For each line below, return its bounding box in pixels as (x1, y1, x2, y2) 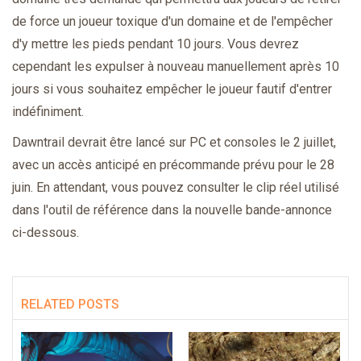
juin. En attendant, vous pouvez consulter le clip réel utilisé (12, 179, 339, 195)
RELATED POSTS (21, 296, 119, 312)
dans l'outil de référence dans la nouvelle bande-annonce (12, 201, 332, 218)
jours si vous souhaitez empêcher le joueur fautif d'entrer (12, 81, 332, 97)
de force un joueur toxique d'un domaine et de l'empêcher (12, 13, 333, 29)
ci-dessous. (12, 224, 79, 240)
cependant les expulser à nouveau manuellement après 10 (12, 58, 339, 74)
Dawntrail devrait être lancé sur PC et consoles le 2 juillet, (12, 134, 336, 150)
